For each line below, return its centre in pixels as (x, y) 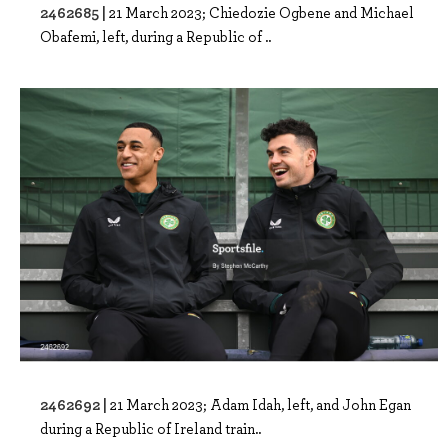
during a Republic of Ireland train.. (150, 427)
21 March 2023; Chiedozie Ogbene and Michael (261, 12)
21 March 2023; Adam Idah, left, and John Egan (260, 403)
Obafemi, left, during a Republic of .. (155, 36)
